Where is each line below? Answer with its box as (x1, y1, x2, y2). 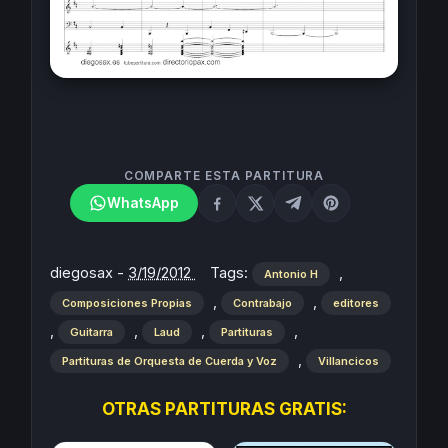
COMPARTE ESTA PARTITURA (123, 169, 325, 183)
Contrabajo (233, 296, 292, 310)
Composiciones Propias (62, 296, 192, 310)
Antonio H (263, 267, 318, 281)
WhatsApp (107, 194, 179, 211)
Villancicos (318, 354, 379, 368)
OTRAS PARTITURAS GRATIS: (101, 399, 347, 419)
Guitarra (70, 325, 113, 339)
